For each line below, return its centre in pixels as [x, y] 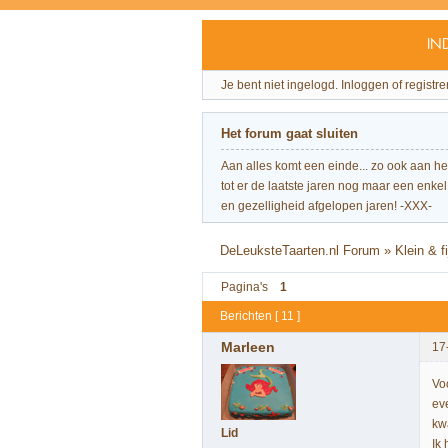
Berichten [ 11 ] [260, 316]
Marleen [248, 346]
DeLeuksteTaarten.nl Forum [300, 250]
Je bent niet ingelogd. [279, 85]
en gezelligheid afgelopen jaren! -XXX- [326, 206]
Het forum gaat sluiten [289, 133]
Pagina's [244, 286]
